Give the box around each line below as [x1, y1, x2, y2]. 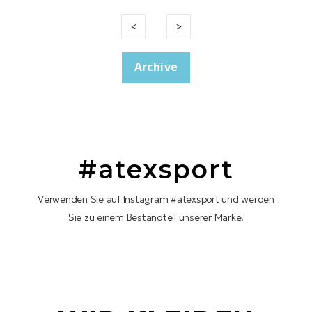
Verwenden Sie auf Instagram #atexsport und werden [38, 193, 274, 206]
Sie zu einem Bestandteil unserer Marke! [68, 211, 244, 224]
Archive [134, 59, 178, 75]
